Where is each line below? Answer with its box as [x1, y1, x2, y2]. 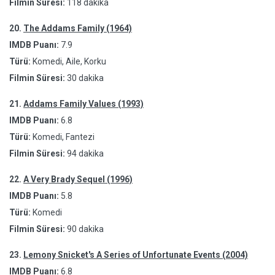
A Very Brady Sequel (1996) [23, 174, 133, 184]
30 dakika [67, 73, 104, 83]
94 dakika [67, 149, 104, 158]
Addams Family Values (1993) [23, 99, 144, 109]
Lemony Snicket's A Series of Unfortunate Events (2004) [23, 250, 248, 260]
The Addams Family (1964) [23, 23, 132, 33]
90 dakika [67, 224, 104, 234]
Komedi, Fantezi [31, 132, 95, 142]
